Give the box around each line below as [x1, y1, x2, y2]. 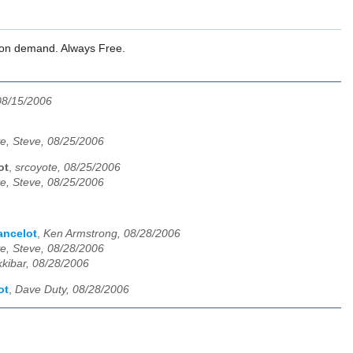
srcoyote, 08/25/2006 [15, 162, 121, 174]
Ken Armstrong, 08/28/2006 [43, 228, 180, 240]
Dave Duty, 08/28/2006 [15, 283, 129, 295]
